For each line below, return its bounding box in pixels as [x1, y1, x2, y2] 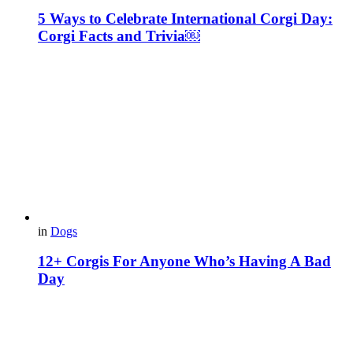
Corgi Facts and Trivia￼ [38, 27, 200, 44]
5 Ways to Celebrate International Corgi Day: [38, 9, 333, 27]
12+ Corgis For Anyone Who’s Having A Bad [38, 253, 331, 270]
